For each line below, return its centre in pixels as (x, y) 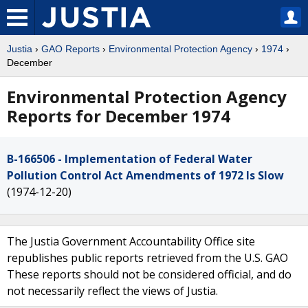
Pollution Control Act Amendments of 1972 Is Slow (145, 175)
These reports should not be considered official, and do (149, 274)
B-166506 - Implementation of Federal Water (130, 159)
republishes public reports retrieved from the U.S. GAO (147, 258)
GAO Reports (70, 49)
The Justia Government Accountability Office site (131, 241)
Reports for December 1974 (119, 116)
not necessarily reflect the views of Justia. (112, 291)
